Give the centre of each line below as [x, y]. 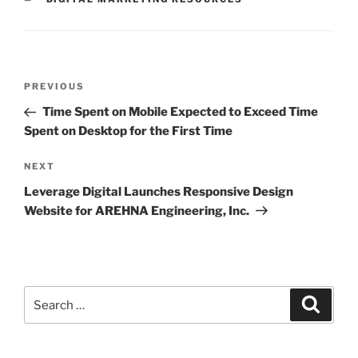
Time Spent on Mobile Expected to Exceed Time [180, 112]
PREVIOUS [54, 87]
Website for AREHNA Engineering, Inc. [137, 211]
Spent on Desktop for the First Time [128, 131]
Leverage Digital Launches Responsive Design [159, 191]
